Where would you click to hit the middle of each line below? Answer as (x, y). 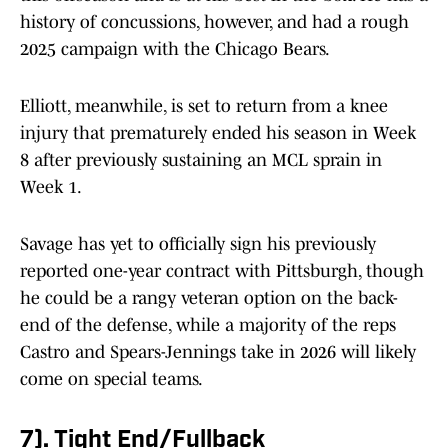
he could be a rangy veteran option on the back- (209, 298)
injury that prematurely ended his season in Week (218, 133)
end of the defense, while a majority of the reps (208, 325)
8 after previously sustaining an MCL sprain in (201, 160)
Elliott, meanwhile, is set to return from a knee (204, 106)
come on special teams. (111, 379)
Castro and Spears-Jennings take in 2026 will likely (218, 352)
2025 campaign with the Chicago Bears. (175, 49)
